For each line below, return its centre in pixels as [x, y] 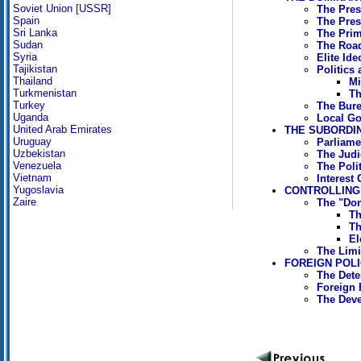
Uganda [31, 117]
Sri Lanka [35, 33]
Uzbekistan [39, 154]
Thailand [33, 81]
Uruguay [32, 141]
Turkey [29, 105]
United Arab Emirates [62, 129]
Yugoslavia [38, 190]
